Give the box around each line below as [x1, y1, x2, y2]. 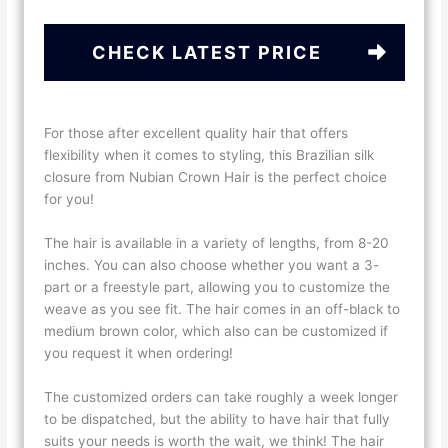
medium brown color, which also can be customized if [44, 322, 389, 339]
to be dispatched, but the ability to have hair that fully [44, 410, 391, 427]
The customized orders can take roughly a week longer [44, 388, 399, 405]
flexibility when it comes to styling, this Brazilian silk [44, 146, 375, 163]
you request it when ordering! [44, 344, 238, 361]
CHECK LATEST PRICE [91, 41, 322, 63]
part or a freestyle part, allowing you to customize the [44, 278, 391, 295]
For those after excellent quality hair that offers [44, 124, 349, 141]
